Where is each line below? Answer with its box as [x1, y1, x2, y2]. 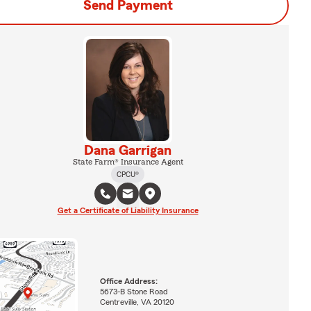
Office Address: [99, 276, 158, 285]
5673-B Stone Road [99, 287, 168, 296]
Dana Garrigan [84, 143, 171, 158]
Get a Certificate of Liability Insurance [57, 205, 199, 215]
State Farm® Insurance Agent [72, 157, 183, 166]
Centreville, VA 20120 [99, 297, 174, 306]
